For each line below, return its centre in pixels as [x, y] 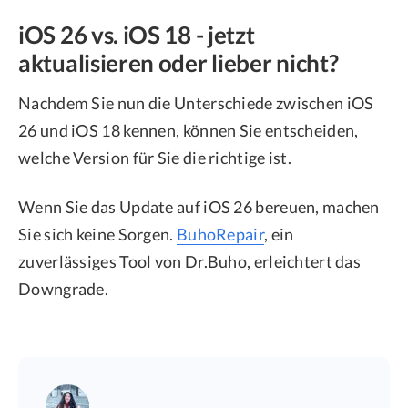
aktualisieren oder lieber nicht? [178, 63]
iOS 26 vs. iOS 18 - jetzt [137, 35]
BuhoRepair [220, 235]
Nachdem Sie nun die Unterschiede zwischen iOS [196, 103]
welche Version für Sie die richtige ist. [155, 158]
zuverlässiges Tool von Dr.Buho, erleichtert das [190, 262]
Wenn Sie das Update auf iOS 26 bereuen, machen [199, 207]
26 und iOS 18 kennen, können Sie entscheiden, [189, 131]
